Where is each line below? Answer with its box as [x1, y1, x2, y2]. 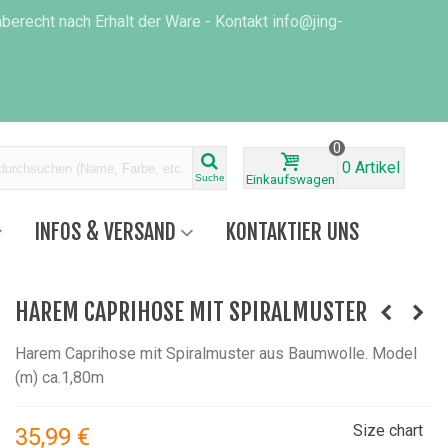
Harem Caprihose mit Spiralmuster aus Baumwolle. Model [15, 344, 417, 363]
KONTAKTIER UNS [226, 218, 360, 245]
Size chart [352, 421, 423, 440]
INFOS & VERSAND [35, 218, 177, 245]
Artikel [355, 158, 400, 177]
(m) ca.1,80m [15, 368, 104, 387]
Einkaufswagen [246, 171, 335, 187]
